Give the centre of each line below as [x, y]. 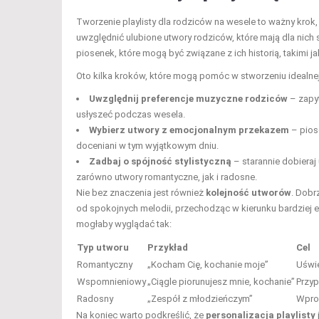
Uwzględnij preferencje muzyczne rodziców [188, 98]
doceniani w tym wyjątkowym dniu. [147, 145]
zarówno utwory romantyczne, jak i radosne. [167, 177]
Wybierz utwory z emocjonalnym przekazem [189, 130]
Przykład [168, 247]
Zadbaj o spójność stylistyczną [160, 161]
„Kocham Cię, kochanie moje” [208, 264]
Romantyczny [105, 264]
